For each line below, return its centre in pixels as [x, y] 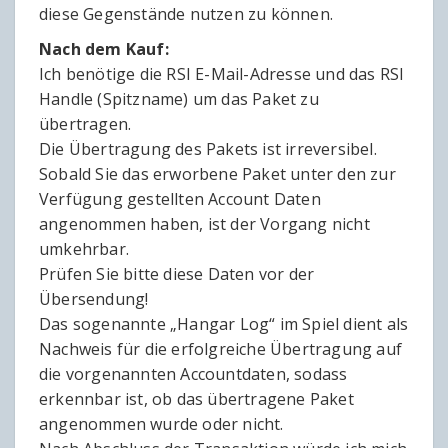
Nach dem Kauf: [104, 49]
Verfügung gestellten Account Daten [180, 199]
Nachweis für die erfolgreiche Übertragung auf [221, 349]
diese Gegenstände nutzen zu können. [186, 14]
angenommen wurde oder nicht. [161, 424]
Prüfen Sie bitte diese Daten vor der [177, 274]
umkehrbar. [84, 249]
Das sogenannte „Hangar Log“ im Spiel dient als [224, 324]
